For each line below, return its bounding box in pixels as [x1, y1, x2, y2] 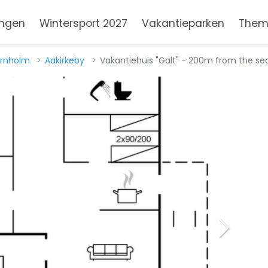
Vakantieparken [141, 16, 224, 31]
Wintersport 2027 [39, 16, 127, 31]
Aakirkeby [45, 54, 85, 66]
